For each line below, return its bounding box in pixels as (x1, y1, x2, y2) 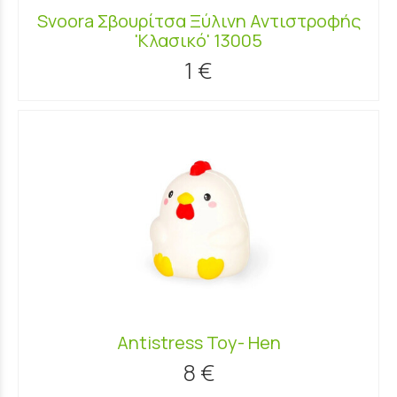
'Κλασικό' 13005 (135, 27, 262, 52)
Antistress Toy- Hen (116, 330, 281, 354)
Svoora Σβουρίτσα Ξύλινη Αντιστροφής (36, 8, 361, 33)
